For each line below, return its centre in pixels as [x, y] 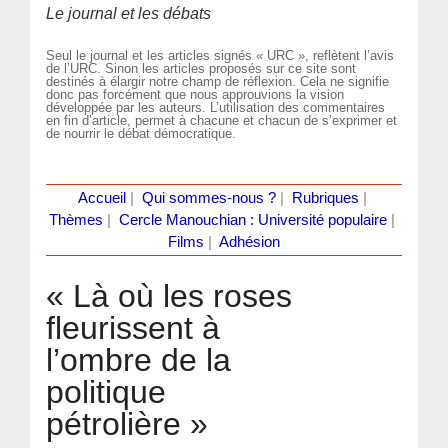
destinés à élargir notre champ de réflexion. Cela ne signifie [218, 81]
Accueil [101, 197]
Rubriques [325, 197]
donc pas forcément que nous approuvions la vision [195, 94]
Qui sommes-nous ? [208, 197]
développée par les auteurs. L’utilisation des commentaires [216, 107]
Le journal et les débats [129, 13]
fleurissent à [133, 327]
